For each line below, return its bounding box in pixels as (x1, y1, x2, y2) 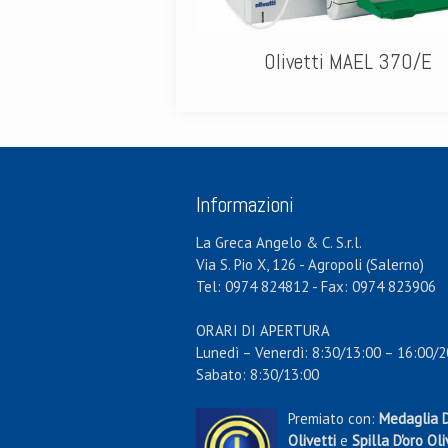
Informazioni (195, 191, 294, 218)
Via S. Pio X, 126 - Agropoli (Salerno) (195, 255, 424, 274)
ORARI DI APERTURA (195, 321, 330, 340)
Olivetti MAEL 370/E (263, 48, 432, 76)
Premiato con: (287, 409, 379, 428)
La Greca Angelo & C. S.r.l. (195, 233, 362, 252)
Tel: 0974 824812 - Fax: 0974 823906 (195, 277, 436, 296)
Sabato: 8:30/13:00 (195, 365, 319, 384)
